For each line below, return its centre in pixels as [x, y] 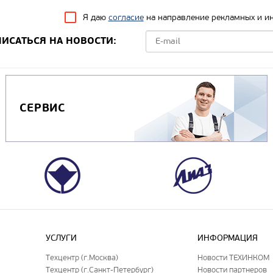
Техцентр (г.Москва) [82, 257]
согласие [126, 17]
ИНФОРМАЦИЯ [228, 238]
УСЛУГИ [62, 238]
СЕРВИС [42, 108]
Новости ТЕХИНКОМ [234, 257]
